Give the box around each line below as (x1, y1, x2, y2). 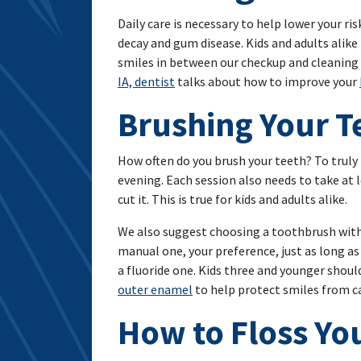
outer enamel (118, 281, 193, 297)
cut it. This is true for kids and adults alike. (118, 191, 347, 207)
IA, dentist (118, 73, 175, 89)
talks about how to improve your (175, 73, 359, 89)
